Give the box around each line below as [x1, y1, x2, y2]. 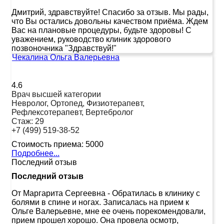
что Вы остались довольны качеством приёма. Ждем [11, 16, 208, 25]
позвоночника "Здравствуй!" [11, 43, 116, 52]
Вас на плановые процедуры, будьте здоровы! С [11, 25, 191, 34]
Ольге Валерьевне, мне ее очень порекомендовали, [11, 206, 205, 215]
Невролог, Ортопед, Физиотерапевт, [11, 98, 144, 107]
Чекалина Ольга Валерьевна [12, 52, 119, 61]
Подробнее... [11, 148, 59, 157]
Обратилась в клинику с [112, 188, 200, 197]
